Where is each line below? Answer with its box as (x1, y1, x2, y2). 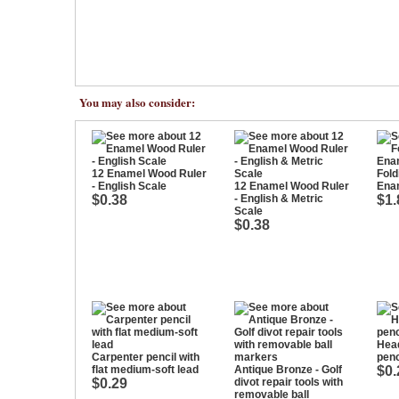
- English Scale (92, 180, 167, 192)
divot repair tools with (234, 376, 343, 388)
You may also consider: (79, 94, 195, 110)
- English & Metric (234, 192, 323, 205)
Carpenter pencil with (92, 351, 199, 363)
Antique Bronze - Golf (234, 363, 342, 376)
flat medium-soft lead (92, 363, 199, 376)
